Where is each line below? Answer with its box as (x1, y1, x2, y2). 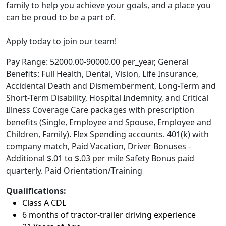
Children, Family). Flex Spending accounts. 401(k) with (6, 129, 209, 140)
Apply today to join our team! (6, 36, 117, 47)
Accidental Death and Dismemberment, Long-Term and (6, 80, 216, 91)
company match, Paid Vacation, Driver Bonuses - (6, 141, 191, 152)
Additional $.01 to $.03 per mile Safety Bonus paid (6, 153, 194, 164)
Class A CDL (22, 197, 66, 208)
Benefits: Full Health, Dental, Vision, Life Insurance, (6, 68, 198, 79)
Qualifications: (6, 185, 66, 196)
